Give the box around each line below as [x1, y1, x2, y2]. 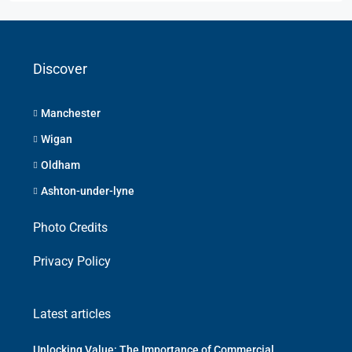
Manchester [41, 107, 101, 119]
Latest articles [33, 306, 111, 321]
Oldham [41, 159, 80, 171]
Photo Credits [33, 220, 108, 235]
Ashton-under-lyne [41, 185, 134, 197]
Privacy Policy [33, 254, 111, 269]
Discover [33, 60, 87, 77]
